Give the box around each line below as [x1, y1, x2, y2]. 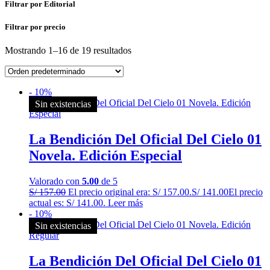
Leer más [108, 197, 143, 208]
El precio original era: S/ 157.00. [68, 186, 192, 197]
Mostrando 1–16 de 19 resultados [5, 45, 131, 56]
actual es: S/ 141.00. [29, 197, 105, 208]
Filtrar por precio [5, 22, 66, 31]
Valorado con [29, 175, 82, 186]
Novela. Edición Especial [29, 148, 182, 164]
